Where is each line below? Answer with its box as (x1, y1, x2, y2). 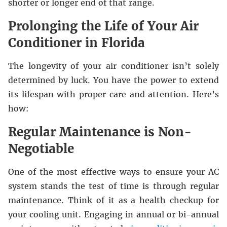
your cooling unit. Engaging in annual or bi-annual (8, 209, 219, 219)
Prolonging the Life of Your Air (8, 18, 199, 34)
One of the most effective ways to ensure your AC (8, 167, 219, 177)
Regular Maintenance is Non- (8, 124, 192, 140)
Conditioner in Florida (8, 35, 145, 51)
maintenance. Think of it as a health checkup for (8, 195, 219, 205)
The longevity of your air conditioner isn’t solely (8, 61, 219, 71)
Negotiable (8, 141, 74, 157)
